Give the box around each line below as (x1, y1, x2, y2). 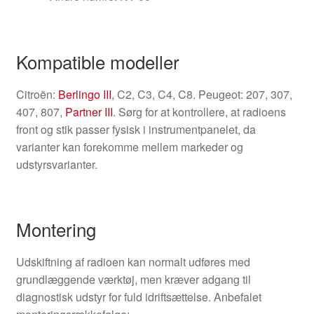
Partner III (64, 103, 113, 120)
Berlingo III (57, 86, 111, 102)
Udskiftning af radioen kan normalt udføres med (15, 254, 250, 271)
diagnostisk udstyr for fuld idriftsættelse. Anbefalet (15, 289, 261, 306)
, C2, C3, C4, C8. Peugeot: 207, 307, (111, 86, 292, 102)
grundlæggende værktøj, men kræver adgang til (15, 271, 251, 288)
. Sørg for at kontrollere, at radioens (112, 103, 286, 120)
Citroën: (15, 86, 58, 102)
